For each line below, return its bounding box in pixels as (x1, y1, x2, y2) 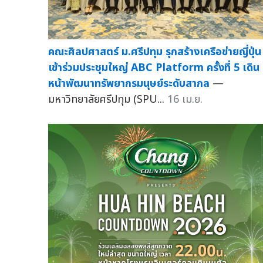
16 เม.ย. (167, 92, 203, 108)
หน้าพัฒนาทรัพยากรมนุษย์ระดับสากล (48, 76, 210, 92)
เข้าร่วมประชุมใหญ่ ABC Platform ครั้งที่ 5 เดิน (48, 60, 259, 76)
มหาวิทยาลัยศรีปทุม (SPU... (48, 92, 167, 108)
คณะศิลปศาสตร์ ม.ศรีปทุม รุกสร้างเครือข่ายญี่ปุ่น (48, 44, 261, 60)
